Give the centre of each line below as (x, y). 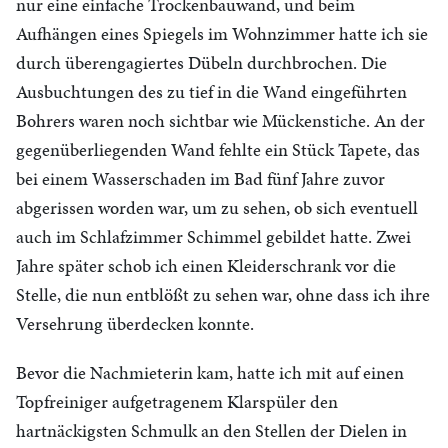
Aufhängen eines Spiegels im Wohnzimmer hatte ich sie (222, 33)
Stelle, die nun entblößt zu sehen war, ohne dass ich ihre (223, 294)
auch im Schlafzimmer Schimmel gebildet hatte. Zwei (213, 236)
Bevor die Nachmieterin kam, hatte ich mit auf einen (210, 372)
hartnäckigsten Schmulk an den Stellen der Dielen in (211, 430)
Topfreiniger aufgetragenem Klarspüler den (177, 401)
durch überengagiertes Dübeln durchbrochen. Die (201, 62)
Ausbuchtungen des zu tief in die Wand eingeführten (211, 91)
